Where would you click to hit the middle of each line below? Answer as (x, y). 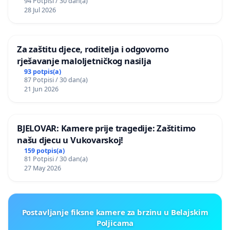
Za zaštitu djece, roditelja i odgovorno (93, 49)
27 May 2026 (42, 168)
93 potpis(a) (42, 72)
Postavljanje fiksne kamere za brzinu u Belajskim (115, 212)
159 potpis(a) (44, 150)
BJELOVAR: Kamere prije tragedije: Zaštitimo (107, 128)
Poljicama (115, 223)
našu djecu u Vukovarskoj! (70, 140)
